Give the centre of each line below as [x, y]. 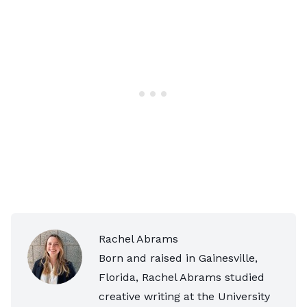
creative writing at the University [184, 296]
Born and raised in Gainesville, [178, 258]
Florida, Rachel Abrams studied [182, 277]
